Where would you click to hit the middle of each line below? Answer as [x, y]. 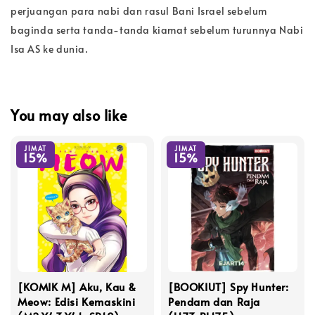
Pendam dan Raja [214, 302]
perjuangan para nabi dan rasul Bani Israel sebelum [139, 11]
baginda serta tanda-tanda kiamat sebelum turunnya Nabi [157, 30]
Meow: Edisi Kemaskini [77, 302]
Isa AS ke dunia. [51, 49]
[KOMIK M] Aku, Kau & [77, 287]
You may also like [69, 115]
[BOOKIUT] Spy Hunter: [229, 287]
